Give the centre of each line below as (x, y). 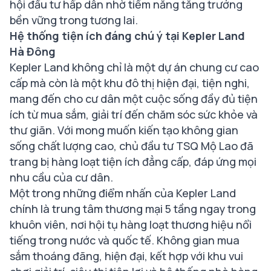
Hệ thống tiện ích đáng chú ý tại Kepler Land (127, 35)
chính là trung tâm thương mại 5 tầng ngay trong (133, 208)
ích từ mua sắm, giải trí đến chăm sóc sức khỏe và (134, 114)
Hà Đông (33, 51)
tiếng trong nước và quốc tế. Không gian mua (125, 240)
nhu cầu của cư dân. (61, 177)
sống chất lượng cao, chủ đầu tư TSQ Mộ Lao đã (132, 145)
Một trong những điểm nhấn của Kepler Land (123, 193)
